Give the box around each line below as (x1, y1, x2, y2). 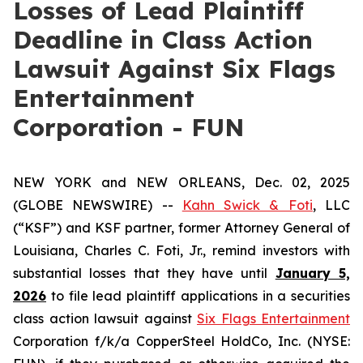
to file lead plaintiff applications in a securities (46, 288, 350, 304)
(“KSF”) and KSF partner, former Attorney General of (13, 220, 350, 236)
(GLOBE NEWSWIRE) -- (13, 197, 182, 213)
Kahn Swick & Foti (181, 197, 313, 213)
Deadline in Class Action (13, 24, 313, 55)
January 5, (275, 265, 351, 281)
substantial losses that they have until (13, 265, 275, 281)
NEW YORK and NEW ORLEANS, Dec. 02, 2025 (13, 174, 350, 190)
